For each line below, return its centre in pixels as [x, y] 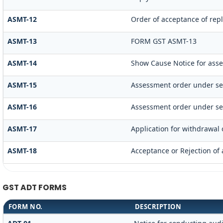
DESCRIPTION [158, 207]
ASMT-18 [22, 151]
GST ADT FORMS [34, 188]
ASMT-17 [22, 129]
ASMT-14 [22, 63]
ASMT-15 [22, 85]
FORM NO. [25, 207]
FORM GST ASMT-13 [164, 41]
